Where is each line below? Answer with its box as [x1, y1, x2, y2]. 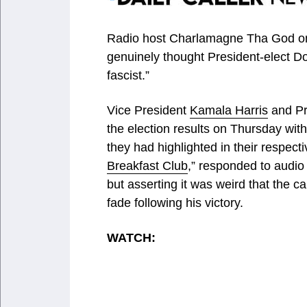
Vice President [107, 103, 190, 117]
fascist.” [107, 68, 149, 82]
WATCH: [107, 230, 156, 245]
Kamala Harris [190, 103, 268, 117]
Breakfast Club [107, 158, 188, 173]
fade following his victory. [107, 195, 243, 210]
